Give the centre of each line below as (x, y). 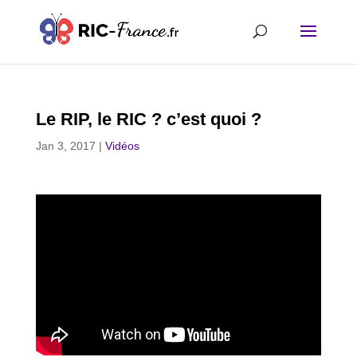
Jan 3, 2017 (65, 146)
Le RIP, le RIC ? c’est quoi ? (148, 119)
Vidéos (122, 146)
